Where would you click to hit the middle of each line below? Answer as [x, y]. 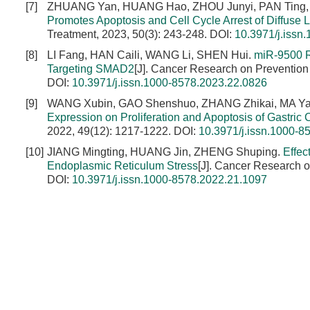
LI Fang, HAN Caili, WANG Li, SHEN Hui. [151, 55]
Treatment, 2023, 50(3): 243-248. [128, 34]
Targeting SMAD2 [91, 69]
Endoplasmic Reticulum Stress [122, 166]
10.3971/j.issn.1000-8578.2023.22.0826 [170, 83]
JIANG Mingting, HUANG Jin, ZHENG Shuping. [165, 152]
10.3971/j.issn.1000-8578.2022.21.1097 [170, 180]
